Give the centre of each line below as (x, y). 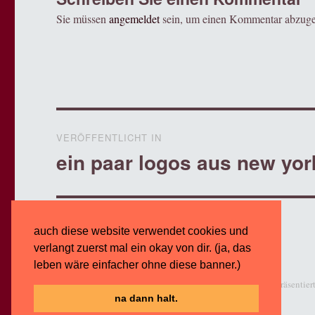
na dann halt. (146, 298)
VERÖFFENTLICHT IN (109, 137)
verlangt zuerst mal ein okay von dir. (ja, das (142, 247)
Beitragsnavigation (132, 124)
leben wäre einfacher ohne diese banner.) (139, 264)
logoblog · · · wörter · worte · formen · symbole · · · (149, 284)
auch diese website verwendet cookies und (141, 231)
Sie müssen (83, 18)
